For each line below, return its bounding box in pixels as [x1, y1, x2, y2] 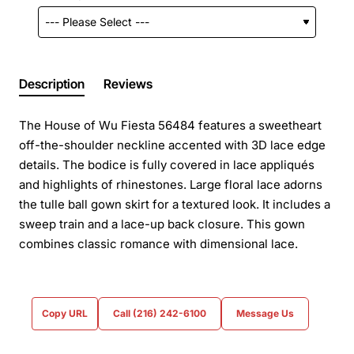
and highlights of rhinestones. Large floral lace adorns [19, 176, 322, 192]
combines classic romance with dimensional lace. [19, 235, 298, 251]
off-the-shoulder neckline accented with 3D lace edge [19, 137, 326, 153]
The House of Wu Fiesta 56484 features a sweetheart [19, 117, 322, 133]
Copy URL [42, 307, 88, 319]
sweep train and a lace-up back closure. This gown [19, 216, 305, 232]
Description [19, 75, 85, 92]
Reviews [104, 75, 153, 92]
